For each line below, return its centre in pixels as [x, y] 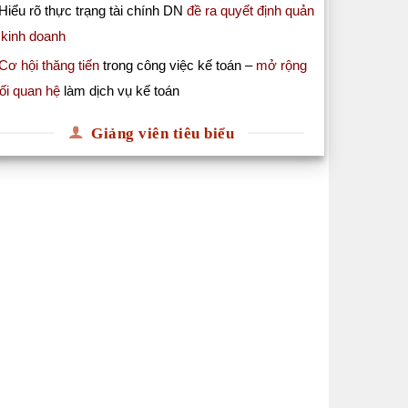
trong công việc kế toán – [176, 66]
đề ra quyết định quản [249, 10]
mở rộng [280, 66]
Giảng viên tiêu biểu [163, 133]
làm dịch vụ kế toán [120, 91]
